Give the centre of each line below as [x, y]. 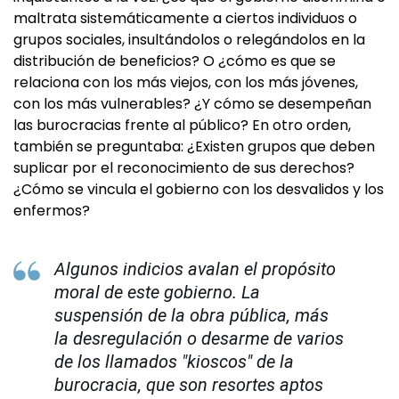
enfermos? [52, 211]
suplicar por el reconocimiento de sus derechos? [184, 168]
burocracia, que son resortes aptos [189, 385]
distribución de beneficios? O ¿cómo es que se [175, 61]
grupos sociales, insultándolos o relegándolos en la [189, 40]
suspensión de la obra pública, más [191, 315]
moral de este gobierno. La [157, 292]
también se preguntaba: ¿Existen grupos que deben [194, 147]
